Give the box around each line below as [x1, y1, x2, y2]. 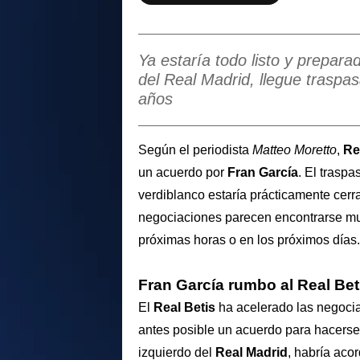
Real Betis [153, 301, 215, 315]
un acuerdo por [138, 165, 227, 179]
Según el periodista [138, 142, 252, 157]
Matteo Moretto [252, 142, 337, 157]
